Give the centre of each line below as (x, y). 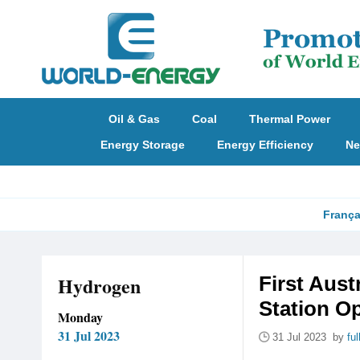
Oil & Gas (134, 119)
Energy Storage (142, 145)
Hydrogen (99, 286)
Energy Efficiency (265, 145)
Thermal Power (290, 119)
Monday (80, 317)
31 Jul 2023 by (310, 337)
